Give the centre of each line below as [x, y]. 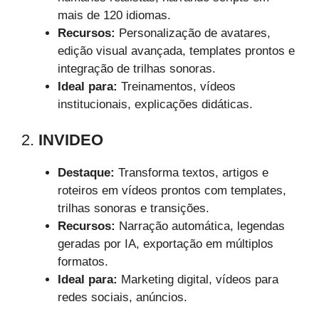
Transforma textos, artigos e [192, 173]
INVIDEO [71, 140]
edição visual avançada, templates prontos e [176, 51]
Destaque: [86, 173]
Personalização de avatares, [193, 33]
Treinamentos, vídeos [177, 86]
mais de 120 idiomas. [114, 15]
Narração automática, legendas [200, 226]
